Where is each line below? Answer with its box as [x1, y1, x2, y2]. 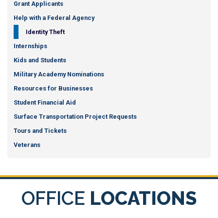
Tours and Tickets [13, 127, 67, 134]
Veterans [13, 141, 40, 148]
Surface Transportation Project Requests [13, 112, 137, 120]
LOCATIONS [90, 187, 197, 209]
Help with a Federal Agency [13, 14, 94, 21]
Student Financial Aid [13, 98, 76, 106]
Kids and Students [13, 56, 66, 64]
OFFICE [21, 187, 90, 209]
